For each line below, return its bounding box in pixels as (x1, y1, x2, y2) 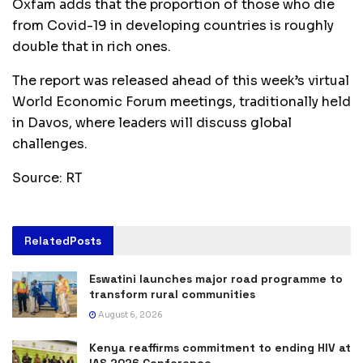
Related (24, 233, 70, 248)
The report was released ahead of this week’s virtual (12, 71, 349, 89)
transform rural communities (89, 286, 255, 301)
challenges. (12, 135, 88, 152)
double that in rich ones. (12, 37, 171, 55)
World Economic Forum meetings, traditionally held (12, 92, 351, 110)
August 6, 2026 (96, 309, 163, 320)
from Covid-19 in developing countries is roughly (12, 16, 334, 34)
